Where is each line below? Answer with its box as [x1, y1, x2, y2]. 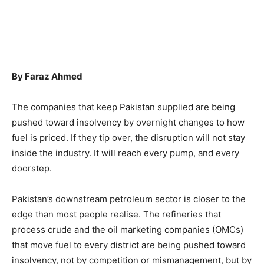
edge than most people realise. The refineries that [12, 209, 221, 220]
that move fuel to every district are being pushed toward [12, 239, 246, 251]
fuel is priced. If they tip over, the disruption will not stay [12, 132, 245, 144]
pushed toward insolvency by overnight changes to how [12, 117, 245, 128]
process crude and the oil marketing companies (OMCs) [12, 224, 243, 236]
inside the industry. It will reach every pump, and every [12, 147, 239, 159]
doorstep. [12, 163, 52, 174]
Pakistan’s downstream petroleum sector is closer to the [12, 193, 246, 205]
